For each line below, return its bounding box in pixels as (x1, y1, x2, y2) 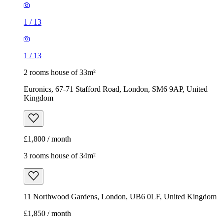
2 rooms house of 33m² (24, 68, 96, 77)
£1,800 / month (24, 135, 71, 144)
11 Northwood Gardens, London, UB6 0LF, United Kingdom (24, 192, 217, 201)
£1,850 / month (24, 209, 71, 218)
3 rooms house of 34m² (24, 151, 96, 160)
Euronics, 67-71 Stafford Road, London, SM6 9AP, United (24, 85, 208, 94)
